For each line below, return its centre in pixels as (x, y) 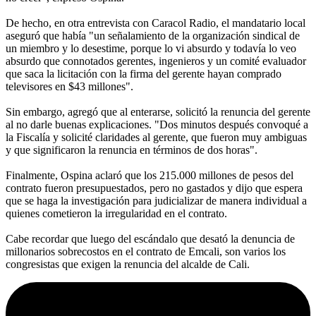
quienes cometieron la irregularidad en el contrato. (116, 213)
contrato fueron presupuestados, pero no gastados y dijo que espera (154, 188)
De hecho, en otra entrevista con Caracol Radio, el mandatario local (156, 23)
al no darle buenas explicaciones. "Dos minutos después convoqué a (157, 124)
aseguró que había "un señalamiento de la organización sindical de (153, 35)
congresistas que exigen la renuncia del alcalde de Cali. (128, 264)
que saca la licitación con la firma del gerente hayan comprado (144, 73)
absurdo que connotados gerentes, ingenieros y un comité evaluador (156, 61)
